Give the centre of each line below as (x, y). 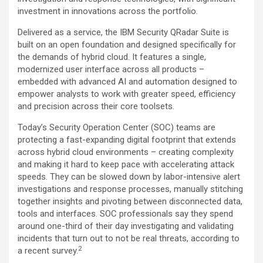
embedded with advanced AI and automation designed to (127, 82)
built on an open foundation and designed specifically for (127, 45)
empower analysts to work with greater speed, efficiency (127, 94)
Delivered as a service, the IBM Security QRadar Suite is (123, 33)
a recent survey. (48, 251)
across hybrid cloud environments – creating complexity (126, 152)
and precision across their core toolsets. (96, 107)
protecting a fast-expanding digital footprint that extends (127, 140)
